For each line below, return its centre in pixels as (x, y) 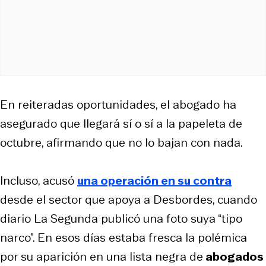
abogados (233, 256)
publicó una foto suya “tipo (170, 218)
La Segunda (66, 218)
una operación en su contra (154, 180)
